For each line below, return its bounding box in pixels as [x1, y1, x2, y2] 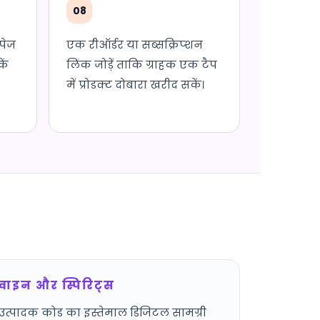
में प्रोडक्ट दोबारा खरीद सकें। [66, 77, 204, 92]
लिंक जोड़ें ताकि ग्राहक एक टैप [66, 57, 217, 72]
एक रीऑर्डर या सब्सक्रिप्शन [66, 37, 203, 52]
